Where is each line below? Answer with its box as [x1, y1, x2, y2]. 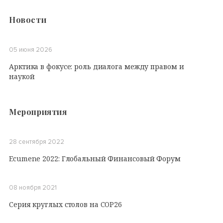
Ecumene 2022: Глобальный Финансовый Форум [9, 153, 181, 163]
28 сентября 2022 [9, 137, 64, 146]
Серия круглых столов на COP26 [9, 199, 122, 209]
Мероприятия [9, 106, 67, 117]
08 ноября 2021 [9, 183, 57, 192]
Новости [9, 14, 47, 25]
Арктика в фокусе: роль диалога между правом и [9, 61, 184, 71]
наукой [9, 71, 35, 81]
